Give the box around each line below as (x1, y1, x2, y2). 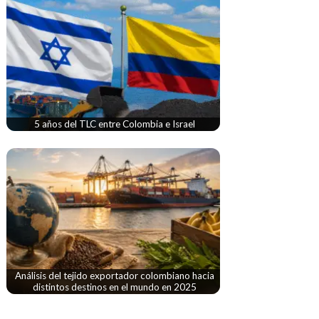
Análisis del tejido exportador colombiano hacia (14, 270, 214, 282)
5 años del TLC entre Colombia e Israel (33, 118, 195, 130)
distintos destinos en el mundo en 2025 (32, 281, 197, 293)
